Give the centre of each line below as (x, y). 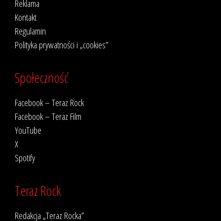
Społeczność (42, 77)
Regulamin (30, 31)
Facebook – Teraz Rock (49, 102)
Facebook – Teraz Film (48, 116)
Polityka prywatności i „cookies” (62, 44)
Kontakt (26, 17)
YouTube (28, 130)
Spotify (25, 157)
